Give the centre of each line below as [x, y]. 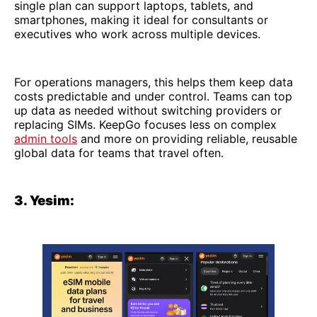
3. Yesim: [44, 200]
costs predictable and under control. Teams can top [153, 96]
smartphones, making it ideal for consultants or [141, 19]
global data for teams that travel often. [119, 152]
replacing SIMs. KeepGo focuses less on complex [145, 124]
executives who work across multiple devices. [137, 34]
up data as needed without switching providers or [148, 110]
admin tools [46, 138]
